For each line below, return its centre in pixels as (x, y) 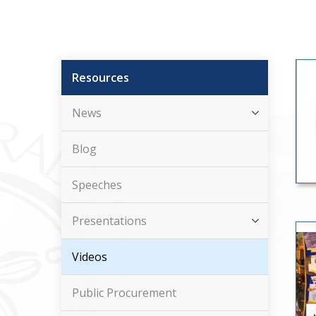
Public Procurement (124, 293)
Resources (101, 78)
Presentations (109, 221)
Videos (90, 257)
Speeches (97, 185)
